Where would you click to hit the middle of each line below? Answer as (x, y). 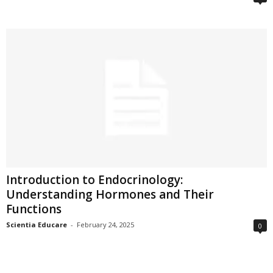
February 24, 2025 (105, 224)
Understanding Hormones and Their (110, 194)
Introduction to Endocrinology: (94, 179)
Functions (34, 209)
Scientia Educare (37, 224)
